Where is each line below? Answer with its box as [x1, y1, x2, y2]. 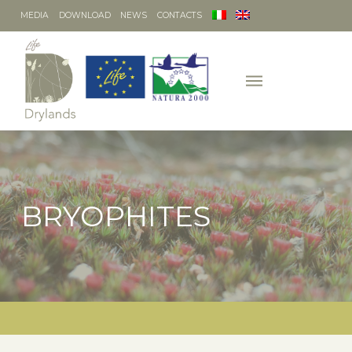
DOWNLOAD [58, 10, 111, 20]
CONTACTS [157, 10, 203, 20]
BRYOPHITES [20, 198, 211, 233]
